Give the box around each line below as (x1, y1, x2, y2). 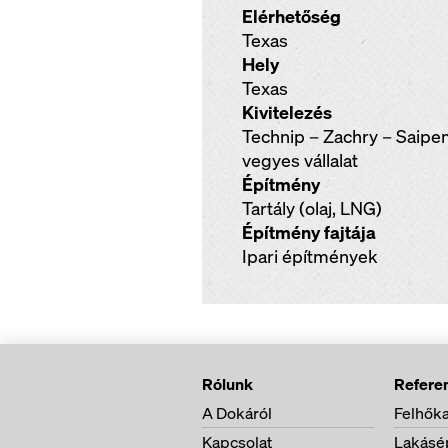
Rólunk (202, 373, 253, 395)
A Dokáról (202, 402, 272, 424)
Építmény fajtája (242, 221, 376, 244)
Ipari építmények (242, 245, 378, 268)
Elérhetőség (242, 5, 341, 28)
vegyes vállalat (242, 149, 358, 172)
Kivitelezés (242, 101, 332, 124)
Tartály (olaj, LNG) (242, 197, 382, 220)
